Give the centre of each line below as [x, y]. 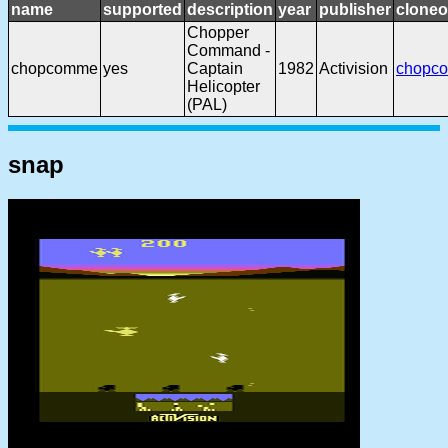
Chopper [218, 32]
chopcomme [54, 68]
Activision [353, 68]
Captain [215, 68]
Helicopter [223, 86]
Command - [228, 50]
